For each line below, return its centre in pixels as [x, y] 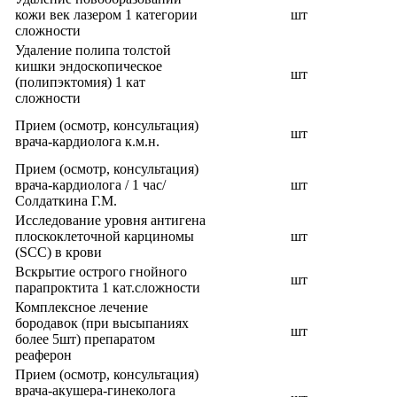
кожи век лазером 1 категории [106, 15]
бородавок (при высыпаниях [102, 323]
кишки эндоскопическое [89, 66]
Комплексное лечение [82, 307]
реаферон [43, 355]
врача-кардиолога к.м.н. [87, 141]
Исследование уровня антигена [110, 220]
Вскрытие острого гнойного [101, 272]
